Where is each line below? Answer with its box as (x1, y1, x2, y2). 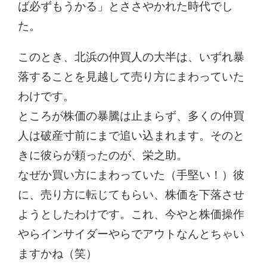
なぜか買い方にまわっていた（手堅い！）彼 (18, 167, 245, 182)
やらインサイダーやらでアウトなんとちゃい (18, 226, 245, 241)
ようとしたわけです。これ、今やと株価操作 (18, 207, 245, 222)
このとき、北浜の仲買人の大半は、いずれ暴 (18, 49, 245, 64)
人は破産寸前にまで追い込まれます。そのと (18, 128, 245, 143)
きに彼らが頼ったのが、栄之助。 (18, 148, 188, 163)
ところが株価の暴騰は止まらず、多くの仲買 (18, 108, 245, 123)
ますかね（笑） (18, 246, 98, 261)
